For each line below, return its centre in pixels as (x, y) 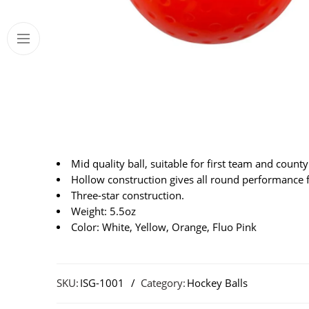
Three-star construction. (127, 195)
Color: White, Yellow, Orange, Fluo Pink (163, 227)
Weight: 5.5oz (103, 211)
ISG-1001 (102, 283)
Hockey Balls (217, 283)
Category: (163, 283)
